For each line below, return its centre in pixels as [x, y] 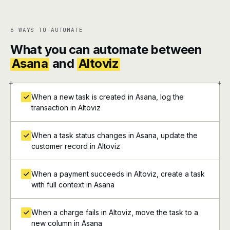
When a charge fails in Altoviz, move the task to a [115, 212]
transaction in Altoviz [66, 108]
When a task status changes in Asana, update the [114, 135]
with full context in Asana [73, 185]
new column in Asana [67, 223]
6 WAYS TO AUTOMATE [47, 30]
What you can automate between [106, 50]
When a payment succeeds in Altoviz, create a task [118, 174]
